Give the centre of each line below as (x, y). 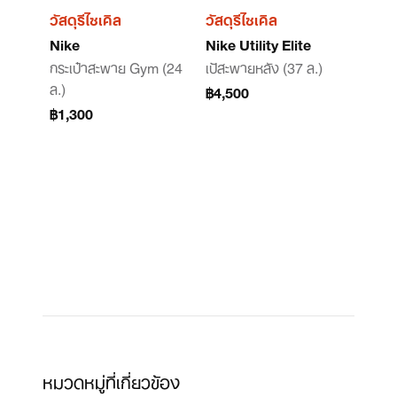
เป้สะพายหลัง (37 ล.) (264, 66)
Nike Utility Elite (258, 43)
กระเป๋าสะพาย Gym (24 (116, 66)
